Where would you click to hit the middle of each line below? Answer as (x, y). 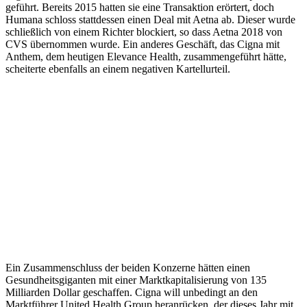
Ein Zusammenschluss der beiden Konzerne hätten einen (128, 268)
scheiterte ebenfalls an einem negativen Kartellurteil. (118, 69)
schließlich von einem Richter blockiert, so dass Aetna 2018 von (144, 32)
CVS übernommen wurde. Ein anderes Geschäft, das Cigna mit (143, 45)
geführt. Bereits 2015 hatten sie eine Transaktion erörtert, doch (140, 8)
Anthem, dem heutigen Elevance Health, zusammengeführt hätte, (146, 57)
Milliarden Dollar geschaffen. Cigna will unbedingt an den (132, 293)
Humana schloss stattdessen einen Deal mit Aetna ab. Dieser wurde (150, 20)
